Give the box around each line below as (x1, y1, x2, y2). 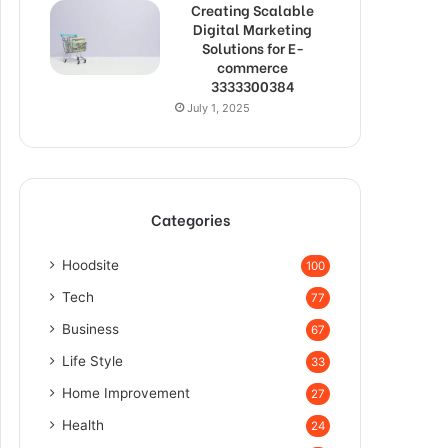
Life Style (62, 353, 123, 369)
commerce (217, 56, 288, 77)
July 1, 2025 (187, 101, 250, 115)
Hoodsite (62, 257, 119, 273)
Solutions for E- (201, 37, 304, 58)
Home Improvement (62, 385, 190, 401)
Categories (150, 208, 230, 230)
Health (62, 417, 104, 433)
